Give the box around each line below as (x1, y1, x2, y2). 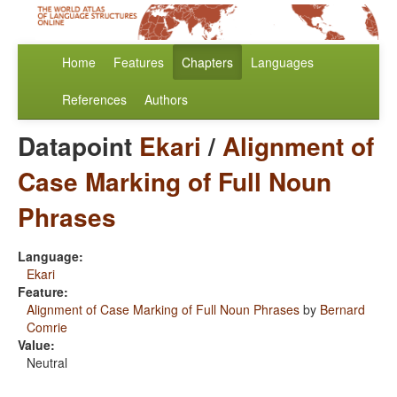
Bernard (320, 300, 365, 319)
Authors (144, 90, 188, 109)
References (62, 90, 127, 109)
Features (113, 53, 164, 72)
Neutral (27, 354, 67, 372)
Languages (251, 53, 314, 72)
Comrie (27, 318, 67, 337)
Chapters (182, 53, 233, 72)
